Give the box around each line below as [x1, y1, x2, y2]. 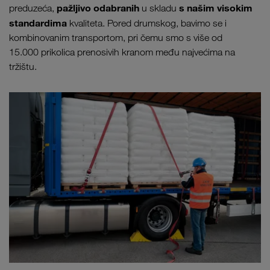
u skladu [142, 2, 179, 14]
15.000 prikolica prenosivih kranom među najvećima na [9, 46, 235, 58]
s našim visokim [179, 1, 253, 14]
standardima [9, 16, 69, 29]
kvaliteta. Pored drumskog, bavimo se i [69, 17, 227, 29]
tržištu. [9, 60, 37, 72]
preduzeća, [9, 2, 57, 14]
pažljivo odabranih [57, 1, 142, 14]
